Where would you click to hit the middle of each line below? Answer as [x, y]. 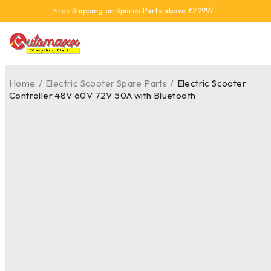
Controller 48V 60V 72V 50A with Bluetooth [103, 96]
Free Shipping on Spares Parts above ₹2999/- [135, 11]
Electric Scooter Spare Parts [106, 83]
